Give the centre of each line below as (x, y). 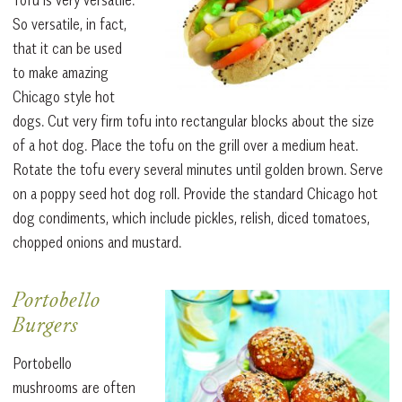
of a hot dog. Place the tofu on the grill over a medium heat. (185, 145)
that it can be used (67, 48)
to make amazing (61, 72)
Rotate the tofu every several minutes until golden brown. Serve (198, 169)
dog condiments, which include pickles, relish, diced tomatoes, (191, 218)
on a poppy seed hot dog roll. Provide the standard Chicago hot (195, 193)
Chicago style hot (64, 96)
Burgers (45, 327)
